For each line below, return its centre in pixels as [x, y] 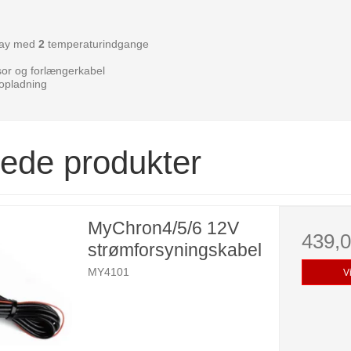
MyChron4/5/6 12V [163, 228]
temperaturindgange [96, 44]
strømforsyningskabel [174, 250]
